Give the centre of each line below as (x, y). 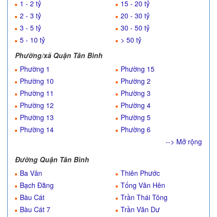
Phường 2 (136, 81)
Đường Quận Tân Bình (52, 159)
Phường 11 (37, 93)
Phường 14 (37, 129)
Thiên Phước (140, 173)
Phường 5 (136, 117)
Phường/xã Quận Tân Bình (59, 55)
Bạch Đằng (37, 185)
